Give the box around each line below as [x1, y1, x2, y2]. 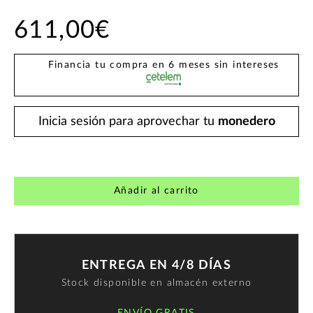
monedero [217, 115, 275, 128]
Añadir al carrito [114, 185, 199, 196]
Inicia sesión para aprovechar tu [38, 115, 218, 128]
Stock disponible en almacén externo [61, 278, 252, 289]
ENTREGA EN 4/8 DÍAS [81, 259, 232, 272]
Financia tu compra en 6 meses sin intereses [48, 59, 279, 70]
